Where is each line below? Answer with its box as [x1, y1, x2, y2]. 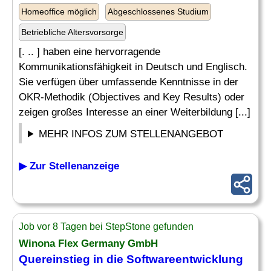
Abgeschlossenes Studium [108, 7, 209, 16]
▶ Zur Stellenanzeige [19, 160, 119, 172]
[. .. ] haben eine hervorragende [19, 46, 160, 57]
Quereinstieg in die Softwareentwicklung [19, 253, 243, 266]
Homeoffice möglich [21, 7, 97, 16]
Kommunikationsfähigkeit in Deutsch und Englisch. [19, 61, 247, 73]
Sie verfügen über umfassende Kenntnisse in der [19, 76, 238, 88]
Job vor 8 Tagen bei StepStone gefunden [19, 221, 194, 232]
